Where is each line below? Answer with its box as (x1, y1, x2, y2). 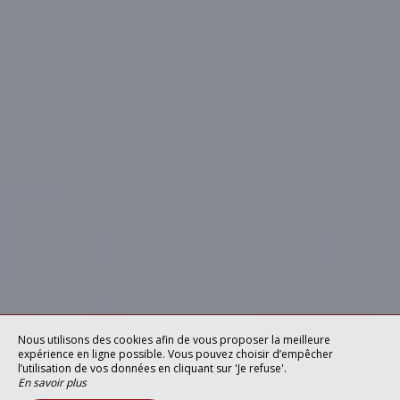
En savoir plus (18, 375, 87, 390)
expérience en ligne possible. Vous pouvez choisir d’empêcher (18, 346, 333, 362)
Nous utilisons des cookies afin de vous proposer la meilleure (18, 332, 330, 347)
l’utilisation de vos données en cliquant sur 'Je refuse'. (18, 361, 287, 376)
